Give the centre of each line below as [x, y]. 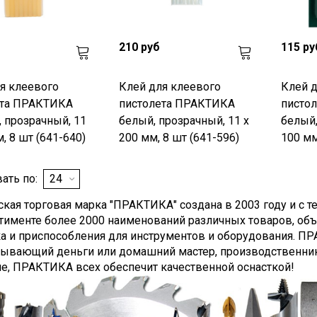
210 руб [139, 47]
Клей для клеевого [169, 86]
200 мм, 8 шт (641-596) [179, 137]
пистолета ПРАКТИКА [177, 103]
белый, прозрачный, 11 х [184, 120]
